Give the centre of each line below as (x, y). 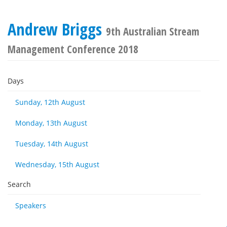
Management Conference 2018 (73, 49)
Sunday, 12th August (50, 102)
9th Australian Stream (153, 31)
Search (19, 184)
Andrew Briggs (57, 29)
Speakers (31, 205)
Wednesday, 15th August (57, 164)
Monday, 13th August (51, 123)
